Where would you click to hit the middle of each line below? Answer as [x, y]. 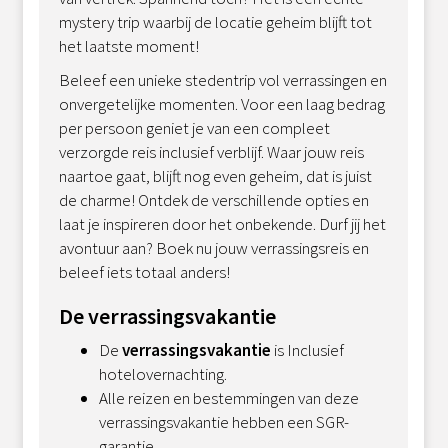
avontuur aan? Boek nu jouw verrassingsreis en [214, 247]
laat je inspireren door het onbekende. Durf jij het [223, 223]
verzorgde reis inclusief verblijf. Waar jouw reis [212, 151]
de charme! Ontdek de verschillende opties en [214, 199]
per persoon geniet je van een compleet [195, 127]
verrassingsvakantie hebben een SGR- [224, 421]
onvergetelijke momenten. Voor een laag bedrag [222, 103]
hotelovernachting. [163, 373]
